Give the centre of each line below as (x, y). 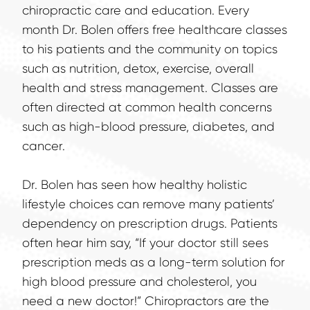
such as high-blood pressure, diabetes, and (148, 127)
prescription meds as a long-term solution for (154, 263)
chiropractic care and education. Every (136, 11)
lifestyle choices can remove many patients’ (148, 204)
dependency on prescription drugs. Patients (150, 224)
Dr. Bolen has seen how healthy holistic (135, 185)
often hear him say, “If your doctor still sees (145, 243)
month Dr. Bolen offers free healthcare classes (155, 30)
